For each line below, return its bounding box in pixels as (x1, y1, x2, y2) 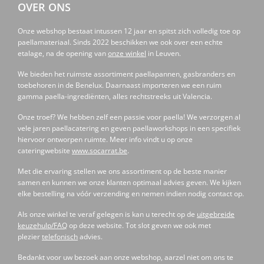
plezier (18, 232, 42, 242)
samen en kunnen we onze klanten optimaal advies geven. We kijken (18, 177, 241, 188)
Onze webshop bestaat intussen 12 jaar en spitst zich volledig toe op (18, 26, 240, 37)
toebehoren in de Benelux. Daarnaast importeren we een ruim (18, 80, 222, 91)
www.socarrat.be (72, 146, 127, 156)
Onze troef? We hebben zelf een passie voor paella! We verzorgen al (18, 112, 240, 123)
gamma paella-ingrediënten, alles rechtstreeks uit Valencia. (18, 91, 212, 102)
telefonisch (42, 232, 78, 242)
